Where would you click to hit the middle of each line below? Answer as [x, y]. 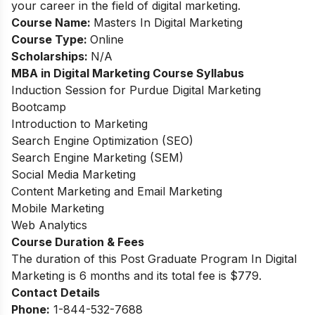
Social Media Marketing [73, 175]
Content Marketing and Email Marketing [117, 192]
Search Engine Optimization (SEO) [102, 141]
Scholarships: [51, 57]
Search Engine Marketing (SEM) [97, 158]
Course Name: [52, 23]
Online [107, 40]
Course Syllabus [198, 73]
